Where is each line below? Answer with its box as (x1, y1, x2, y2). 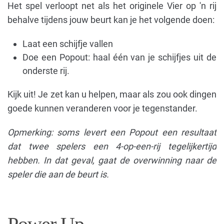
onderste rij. (22, 65, 69, 76)
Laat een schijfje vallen (22, 38, 113, 49)
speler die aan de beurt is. (7, 169, 109, 179)
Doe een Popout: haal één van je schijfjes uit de (22, 52, 216, 62)
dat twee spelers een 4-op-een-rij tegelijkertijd (7, 141, 216, 151)
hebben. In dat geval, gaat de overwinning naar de (7, 155, 216, 165)
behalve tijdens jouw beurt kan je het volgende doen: (7, 14, 214, 25)
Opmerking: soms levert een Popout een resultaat (7, 127, 216, 137)
